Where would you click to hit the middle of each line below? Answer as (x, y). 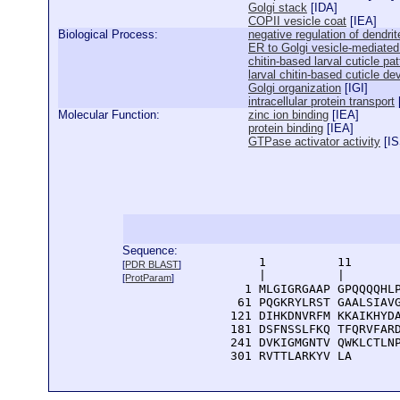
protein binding (286, 128)
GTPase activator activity (314, 142)
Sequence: (150, 250)
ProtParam (149, 278)
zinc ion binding (288, 115)
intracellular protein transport (321, 101)
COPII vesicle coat (297, 21)
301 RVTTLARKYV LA (284, 356)
